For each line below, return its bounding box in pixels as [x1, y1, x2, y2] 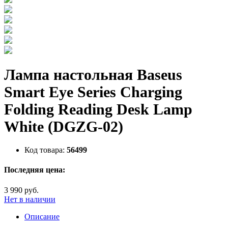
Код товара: [24, 146, 65, 155]
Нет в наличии [4, 194, 55, 204]
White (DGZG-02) [4, 118, 123, 135]
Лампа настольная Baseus [4, 66, 182, 83]
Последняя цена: [4, 165, 65, 175]
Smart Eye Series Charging [4, 83, 182, 101]
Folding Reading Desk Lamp [4, 101, 192, 118]
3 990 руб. [4, 185, 39, 194]
